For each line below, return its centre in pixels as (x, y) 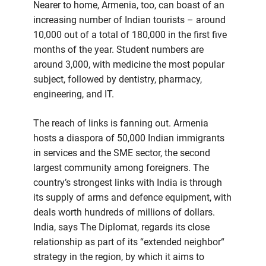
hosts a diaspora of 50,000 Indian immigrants (129, 138)
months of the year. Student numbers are (118, 50)
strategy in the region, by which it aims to (119, 257)
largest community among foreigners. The (121, 168)
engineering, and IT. (74, 94)
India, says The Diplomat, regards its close (121, 227)
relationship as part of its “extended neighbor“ (129, 242)
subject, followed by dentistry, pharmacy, (118, 80)
